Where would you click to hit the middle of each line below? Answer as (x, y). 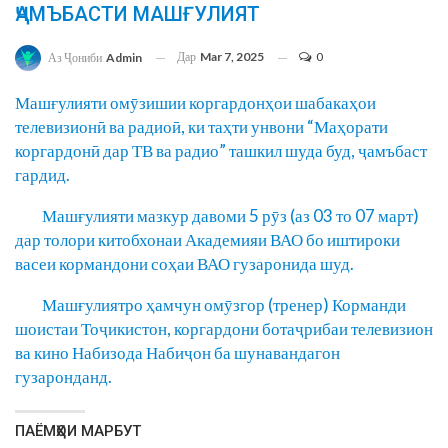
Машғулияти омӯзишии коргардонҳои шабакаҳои (195, 103)
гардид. (42, 175)
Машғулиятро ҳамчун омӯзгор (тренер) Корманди (210, 305)
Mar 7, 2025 (232, 57)
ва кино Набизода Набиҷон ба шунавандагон (177, 353)
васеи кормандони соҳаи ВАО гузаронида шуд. (184, 264)
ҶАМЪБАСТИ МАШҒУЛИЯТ (137, 14)
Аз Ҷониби (76, 58)
